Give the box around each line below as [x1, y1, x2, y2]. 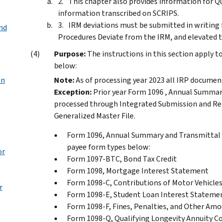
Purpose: [54, 48, 86, 59]
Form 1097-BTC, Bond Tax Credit [67, 153, 177, 164]
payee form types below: [67, 141, 150, 152]
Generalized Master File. [54, 110, 135, 121]
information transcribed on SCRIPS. [58, 7, 179, 18]
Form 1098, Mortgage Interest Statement [67, 165, 209, 176]
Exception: [54, 86, 92, 97]
